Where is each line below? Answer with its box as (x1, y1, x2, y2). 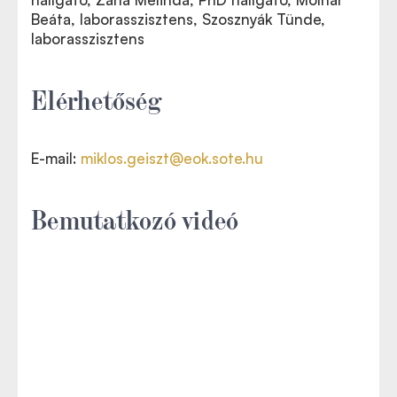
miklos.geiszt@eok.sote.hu (81, 148, 263, 167)
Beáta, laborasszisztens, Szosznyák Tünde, (31, 9, 325, 28)
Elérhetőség (31, 82, 161, 114)
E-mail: (31, 148, 81, 167)
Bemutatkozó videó (31, 201, 239, 234)
